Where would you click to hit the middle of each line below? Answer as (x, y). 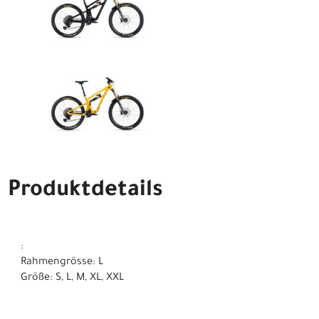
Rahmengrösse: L (62, 263)
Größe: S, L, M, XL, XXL (72, 279)
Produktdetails (85, 191)
